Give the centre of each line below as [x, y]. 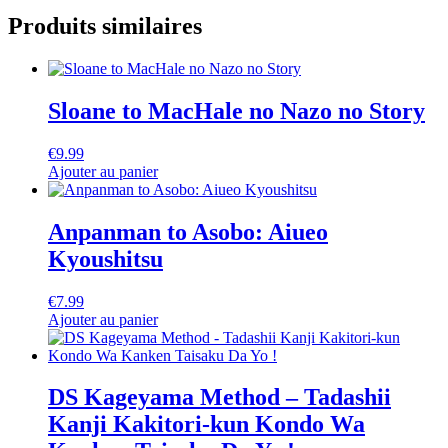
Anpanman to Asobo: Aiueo [188, 231]
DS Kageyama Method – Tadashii [219, 397]
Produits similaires [105, 26]
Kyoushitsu [105, 258]
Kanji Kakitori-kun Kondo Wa [206, 424]
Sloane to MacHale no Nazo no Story [236, 110]
